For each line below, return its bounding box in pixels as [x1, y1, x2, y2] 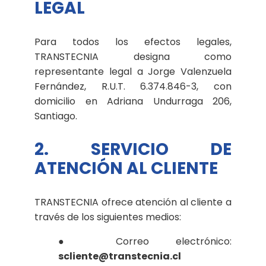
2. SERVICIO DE [34, 137, 232, 161]
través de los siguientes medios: [34, 210, 181, 224]
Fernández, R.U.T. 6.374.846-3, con [34, 79, 232, 93]
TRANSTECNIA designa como [34, 49, 232, 64]
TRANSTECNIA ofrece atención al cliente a [34, 195, 232, 209]
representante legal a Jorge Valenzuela [34, 64, 232, 78]
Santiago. [34, 109, 77, 123]
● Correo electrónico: [58, 234, 232, 248]
